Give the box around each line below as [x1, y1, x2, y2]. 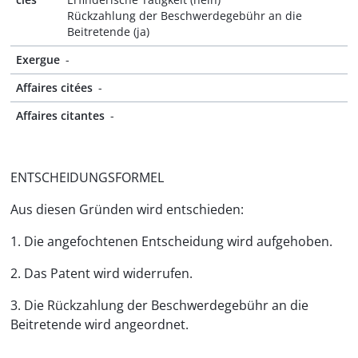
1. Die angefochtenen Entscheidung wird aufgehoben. [10, 233, 332, 250]
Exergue [16, 52, 60, 67]
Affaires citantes [16, 108, 105, 123]
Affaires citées [16, 80, 93, 95]
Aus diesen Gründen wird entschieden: [10, 201, 244, 218]
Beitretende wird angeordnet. [10, 316, 189, 333]
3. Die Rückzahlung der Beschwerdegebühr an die [10, 296, 308, 314]
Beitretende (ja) [66, 24, 149, 39]
